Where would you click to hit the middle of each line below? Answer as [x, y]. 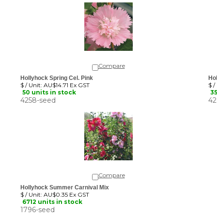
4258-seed [38, 93]
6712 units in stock [52, 194]
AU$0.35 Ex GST [66, 187]
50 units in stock [49, 85]
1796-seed [38, 202]
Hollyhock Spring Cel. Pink [57, 71]
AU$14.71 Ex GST [66, 78]
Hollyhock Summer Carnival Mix [65, 180]
